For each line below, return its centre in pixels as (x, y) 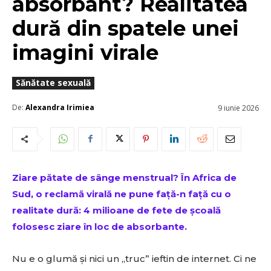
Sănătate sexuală (53, 82)
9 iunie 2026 (238, 108)
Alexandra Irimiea (60, 108)
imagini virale (85, 52)
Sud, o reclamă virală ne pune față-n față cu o (122, 194)
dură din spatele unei (126, 28)
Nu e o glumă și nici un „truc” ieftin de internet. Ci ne (134, 258)
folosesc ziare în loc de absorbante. (101, 226)
